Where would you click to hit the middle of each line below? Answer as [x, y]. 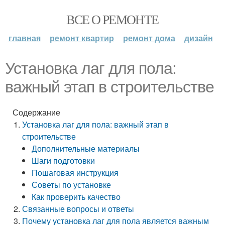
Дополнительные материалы [86, 148]
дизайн [198, 38]
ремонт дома [149, 38]
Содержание [36, 112]
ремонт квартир [82, 38]
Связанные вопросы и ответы [78, 209]
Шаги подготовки [64, 160]
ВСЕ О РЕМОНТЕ [113, 19]
